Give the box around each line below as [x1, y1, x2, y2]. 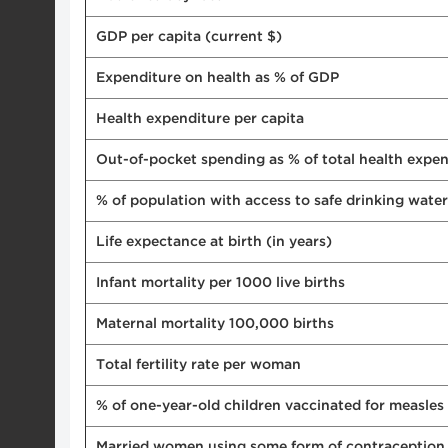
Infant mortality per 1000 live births [96, 276, 345, 289]
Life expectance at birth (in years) [96, 235, 332, 248]
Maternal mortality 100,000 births [96, 317, 334, 330]
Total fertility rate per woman [96, 358, 301, 371]
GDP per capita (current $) [96, 30, 282, 43]
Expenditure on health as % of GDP [96, 71, 339, 84]
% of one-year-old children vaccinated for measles [96, 399, 444, 412]
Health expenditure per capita [96, 112, 304, 125]
